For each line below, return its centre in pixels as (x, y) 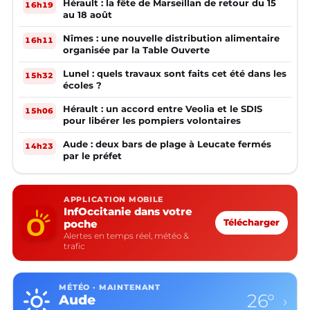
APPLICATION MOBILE (114, 199)
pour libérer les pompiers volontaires (152, 120)
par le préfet (92, 155)
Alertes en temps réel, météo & (126, 235)
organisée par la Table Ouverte (136, 49)
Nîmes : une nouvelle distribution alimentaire (171, 38)
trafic (74, 246)
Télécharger (252, 222)
